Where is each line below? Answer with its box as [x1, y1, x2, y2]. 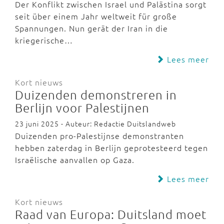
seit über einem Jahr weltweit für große [15, 10, 177, 21]
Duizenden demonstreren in [15, 87, 177, 102]
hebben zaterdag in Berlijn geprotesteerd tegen [15, 142, 208, 153]
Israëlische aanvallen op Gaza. [15, 154, 134, 165]
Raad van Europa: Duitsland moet [15, 206, 206, 221]
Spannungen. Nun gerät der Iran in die [15, 22, 168, 33]
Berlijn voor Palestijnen [15, 100, 149, 115]
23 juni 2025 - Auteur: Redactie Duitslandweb [15, 118, 176, 128]
